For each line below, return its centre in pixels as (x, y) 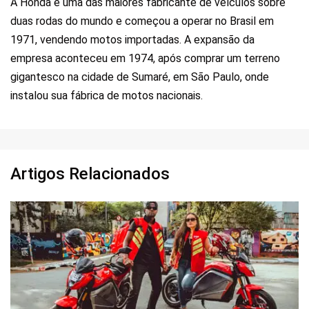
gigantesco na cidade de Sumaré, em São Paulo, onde (140, 77)
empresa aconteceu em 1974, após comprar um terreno (145, 59)
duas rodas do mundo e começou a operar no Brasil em (142, 21)
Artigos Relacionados (90, 174)
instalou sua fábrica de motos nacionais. (107, 96)
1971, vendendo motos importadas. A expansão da (132, 40)
